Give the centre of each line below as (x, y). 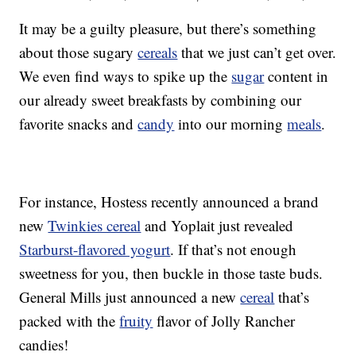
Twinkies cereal (95, 226)
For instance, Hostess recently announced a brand (169, 202)
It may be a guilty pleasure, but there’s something (168, 29)
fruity (136, 321)
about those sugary (79, 52)
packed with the (70, 321)
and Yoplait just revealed (217, 226)
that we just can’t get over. (257, 52)
